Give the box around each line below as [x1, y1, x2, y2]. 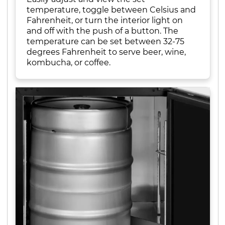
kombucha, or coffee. [27, 57, 110, 67]
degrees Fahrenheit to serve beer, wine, [27, 46, 186, 57]
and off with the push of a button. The [27, 25, 178, 36]
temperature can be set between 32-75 [27, 36, 184, 46]
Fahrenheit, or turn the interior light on [27, 15, 183, 25]
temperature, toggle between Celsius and [27, 4, 196, 15]
